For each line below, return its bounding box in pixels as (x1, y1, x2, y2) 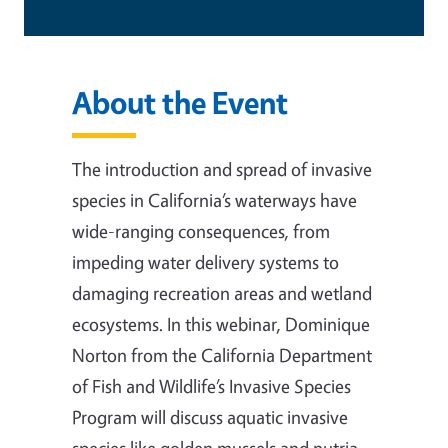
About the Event (72, 82, 288, 122)
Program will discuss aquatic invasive (72, 404, 348, 429)
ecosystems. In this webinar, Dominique (72, 311, 370, 336)
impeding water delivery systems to (72, 249, 339, 274)
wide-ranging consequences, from (72, 218, 330, 243)
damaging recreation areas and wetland (72, 280, 372, 305)
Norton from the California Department (72, 342, 372, 367)
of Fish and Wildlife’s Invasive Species (72, 373, 351, 398)
